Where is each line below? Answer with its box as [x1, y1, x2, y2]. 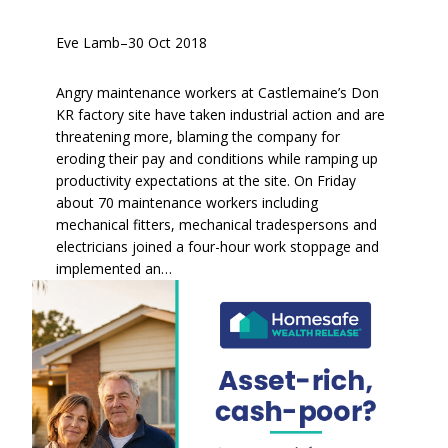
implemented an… [56, 259, 172, 279]
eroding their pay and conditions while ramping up [56, 149, 378, 169]
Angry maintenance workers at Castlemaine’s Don [56, 83, 379, 103]
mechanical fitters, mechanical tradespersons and [56, 215, 377, 235]
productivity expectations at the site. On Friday [56, 171, 356, 191]
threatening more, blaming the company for [56, 127, 340, 147]
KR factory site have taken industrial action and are [56, 105, 385, 125]
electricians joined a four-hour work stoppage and [56, 237, 379, 257]
